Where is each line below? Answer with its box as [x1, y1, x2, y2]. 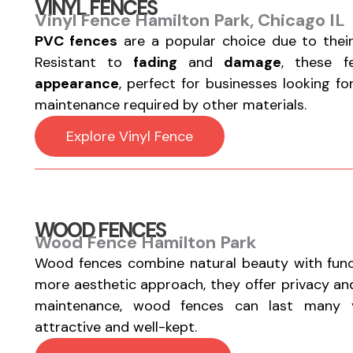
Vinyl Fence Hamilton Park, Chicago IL [34, 9, 345, 32]
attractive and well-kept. [34, 318, 197, 336]
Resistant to [34, 53, 134, 72]
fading [133, 53, 178, 72]
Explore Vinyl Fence [65, 127, 193, 146]
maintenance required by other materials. [34, 95, 307, 114]
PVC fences [34, 32, 117, 50]
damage [224, 53, 282, 72]
